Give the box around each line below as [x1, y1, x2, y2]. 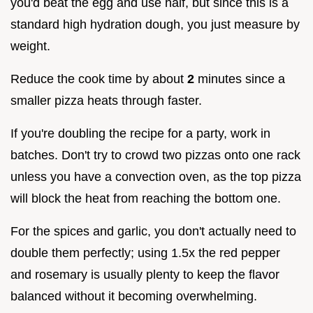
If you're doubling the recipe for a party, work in [10, 126, 270, 141]
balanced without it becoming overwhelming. [10, 289, 257, 304]
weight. [10, 39, 50, 54]
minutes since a [194, 72, 285, 87]
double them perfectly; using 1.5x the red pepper [10, 246, 280, 261]
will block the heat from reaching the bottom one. [10, 191, 281, 206]
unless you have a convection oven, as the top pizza [10, 170, 301, 184]
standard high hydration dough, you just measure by [10, 17, 300, 32]
